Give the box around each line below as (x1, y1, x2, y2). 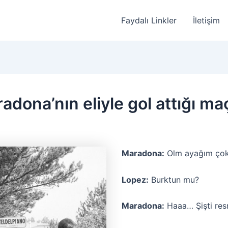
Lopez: (122, 174, 149, 185)
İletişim (193, 15, 220, 25)
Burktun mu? (149, 174, 199, 185)
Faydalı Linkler (121, 15, 177, 25)
